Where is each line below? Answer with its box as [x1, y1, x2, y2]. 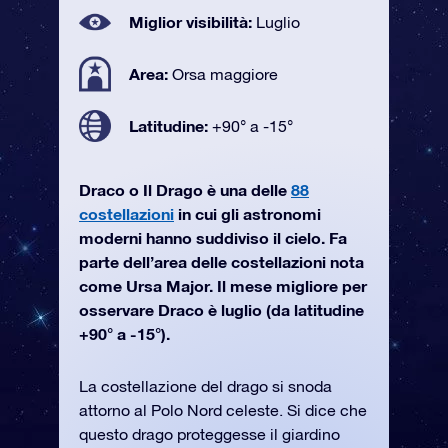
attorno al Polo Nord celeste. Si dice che [79, 401, 367, 419]
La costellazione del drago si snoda [79, 377, 332, 395]
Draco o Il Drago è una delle [79, 180, 291, 199]
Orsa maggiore [172, 65, 278, 83]
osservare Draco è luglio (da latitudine [79, 300, 364, 319]
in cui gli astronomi [174, 204, 321, 223]
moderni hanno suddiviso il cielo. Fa [79, 228, 347, 247]
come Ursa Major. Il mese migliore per [79, 276, 367, 295]
